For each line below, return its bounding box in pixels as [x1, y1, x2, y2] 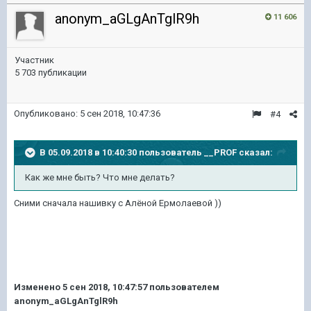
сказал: [237, 146, 273, 158]
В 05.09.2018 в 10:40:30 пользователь [40, 146, 204, 158]
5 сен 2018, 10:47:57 [62, 282, 147, 292]
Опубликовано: [14, 108, 80, 119]
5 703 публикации [15, 67, 87, 78]
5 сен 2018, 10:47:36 [80, 108, 160, 119]
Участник [15, 55, 54, 65]
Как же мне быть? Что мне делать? [25, 172, 175, 183]
